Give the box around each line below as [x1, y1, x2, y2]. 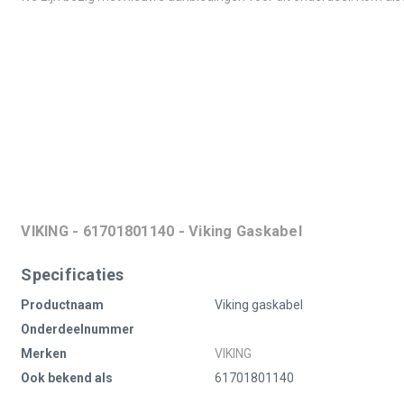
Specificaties [21, 264, 124, 284]
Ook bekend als [21, 370, 114, 385]
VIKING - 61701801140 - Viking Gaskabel [21, 223, 302, 241]
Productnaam [21, 297, 105, 312]
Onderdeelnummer [21, 321, 135, 336]
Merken [21, 345, 68, 361]
